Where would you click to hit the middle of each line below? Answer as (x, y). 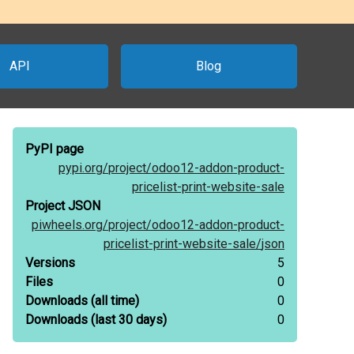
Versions (50, 263)
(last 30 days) (127, 320)
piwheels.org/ (70, 225)
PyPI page (55, 149)
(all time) (113, 301)
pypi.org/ (83, 168)
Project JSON (63, 206)
